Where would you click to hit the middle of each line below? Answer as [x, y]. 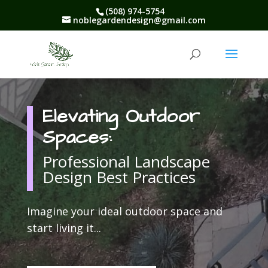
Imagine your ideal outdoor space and [124, 211]
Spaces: [77, 137]
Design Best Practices [119, 177]
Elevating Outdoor [121, 116]
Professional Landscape [126, 161]
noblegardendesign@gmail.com [139, 20]
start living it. [61, 228]
